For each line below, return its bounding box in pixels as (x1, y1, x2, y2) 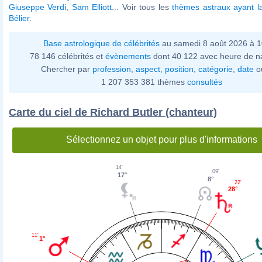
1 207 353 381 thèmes (101, 77, 187, 87)
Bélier (9, 13, 29, 23)
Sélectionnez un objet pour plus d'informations (65, 134, 257, 144)
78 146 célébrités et (30, 51, 105, 61)
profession (92, 64, 131, 74)
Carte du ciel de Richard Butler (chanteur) (9, 106, 217, 118)
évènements (105, 51, 151, 61)
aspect (136, 64, 160, 74)
